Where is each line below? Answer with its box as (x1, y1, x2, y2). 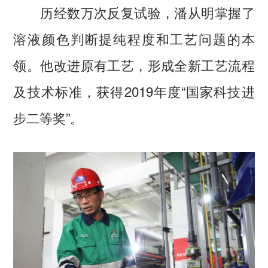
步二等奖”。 (13, 108, 84, 127)
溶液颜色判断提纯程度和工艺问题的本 (13, 29, 255, 48)
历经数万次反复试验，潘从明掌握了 (13, 2, 255, 22)
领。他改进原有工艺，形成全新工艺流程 (13, 55, 255, 75)
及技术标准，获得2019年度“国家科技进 (13, 81, 255, 101)
